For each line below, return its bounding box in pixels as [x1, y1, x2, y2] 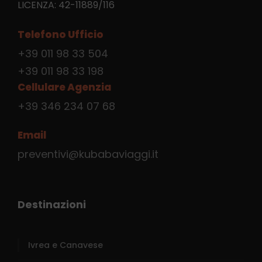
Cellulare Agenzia [18, 80, 111, 94]
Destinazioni [18, 196, 86, 212]
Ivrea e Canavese [28, 239, 103, 251]
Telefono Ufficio [18, 27, 104, 42]
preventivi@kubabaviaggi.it [18, 146, 158, 161]
